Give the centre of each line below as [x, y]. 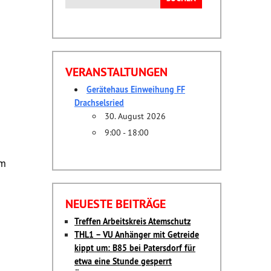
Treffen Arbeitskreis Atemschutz [132, 221]
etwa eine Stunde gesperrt [123, 261]
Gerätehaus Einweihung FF [136, 89]
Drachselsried [99, 103]
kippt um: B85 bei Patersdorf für [135, 248]
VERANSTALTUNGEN [116, 72]
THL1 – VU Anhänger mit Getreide [137, 234]
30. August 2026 [135, 116]
